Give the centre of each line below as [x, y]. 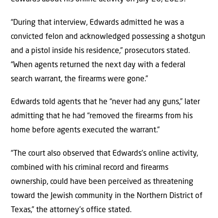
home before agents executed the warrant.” [85, 131]
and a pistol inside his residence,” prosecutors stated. [100, 51]
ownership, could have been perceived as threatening [102, 182]
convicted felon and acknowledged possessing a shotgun [108, 37]
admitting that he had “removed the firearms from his [102, 117]
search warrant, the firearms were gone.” [79, 79]
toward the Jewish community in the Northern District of [107, 196]
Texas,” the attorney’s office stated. [71, 210]
